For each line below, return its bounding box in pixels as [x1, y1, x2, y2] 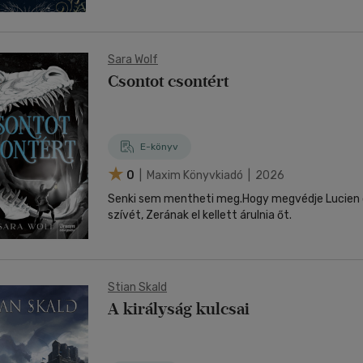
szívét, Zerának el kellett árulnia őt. [108, 208, 292, 222]
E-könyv [140, 141, 178, 152]
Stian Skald [108, 280, 167, 294]
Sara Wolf [108, 53, 158, 66]
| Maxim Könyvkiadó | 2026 [137, 168, 284, 182]
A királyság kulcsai [108, 299, 250, 318]
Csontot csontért [108, 71, 228, 91]
